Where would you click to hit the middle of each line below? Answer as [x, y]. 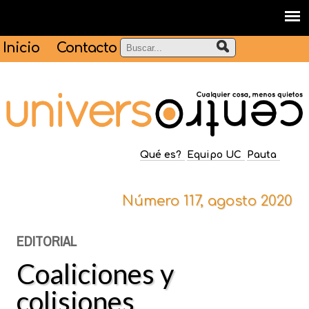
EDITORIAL [47, 241]
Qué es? [160, 155]
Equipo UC [214, 155]
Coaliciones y [96, 274]
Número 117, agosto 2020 [207, 201]
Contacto [87, 48]
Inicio [21, 48]
